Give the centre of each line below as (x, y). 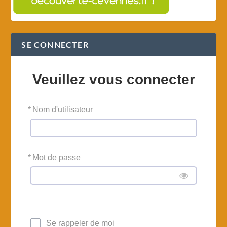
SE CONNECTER (55, 45)
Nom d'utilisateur (63, 110)
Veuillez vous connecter (113, 80)
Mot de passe (57, 158)
